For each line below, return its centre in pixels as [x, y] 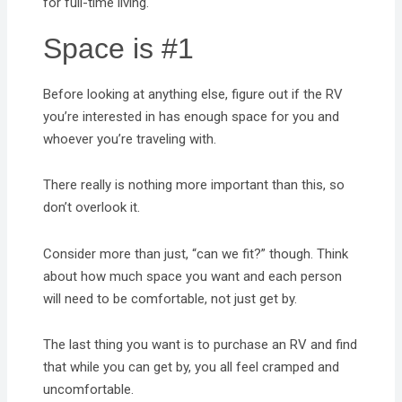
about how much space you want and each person [193, 276]
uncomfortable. [89, 389]
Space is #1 [119, 48]
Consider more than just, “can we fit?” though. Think [196, 253]
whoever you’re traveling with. [130, 140]
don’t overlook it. [92, 208]
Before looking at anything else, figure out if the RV [193, 95]
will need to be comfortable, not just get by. [170, 298]
